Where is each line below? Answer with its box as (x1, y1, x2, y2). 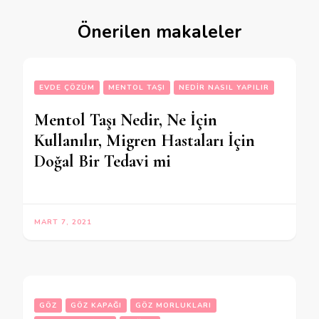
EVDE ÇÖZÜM (39, 83, 95, 93)
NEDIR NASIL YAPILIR (179, 83, 269, 93)
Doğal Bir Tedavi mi (34, 151, 171, 172)
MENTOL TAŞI (108, 83, 165, 93)
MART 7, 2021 (34, 217, 92, 228)
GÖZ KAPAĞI (70, 300, 122, 311)
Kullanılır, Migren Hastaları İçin (34, 130, 255, 152)
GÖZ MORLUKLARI (135, 300, 211, 311)
